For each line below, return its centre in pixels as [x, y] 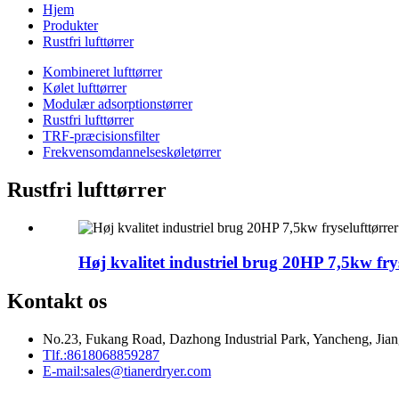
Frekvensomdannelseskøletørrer [132, 152]
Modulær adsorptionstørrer [118, 104]
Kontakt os [57, 301]
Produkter [70, 25]
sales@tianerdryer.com [147, 371]
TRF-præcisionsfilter [101, 136]
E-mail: [63, 371]
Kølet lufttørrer [85, 88]
